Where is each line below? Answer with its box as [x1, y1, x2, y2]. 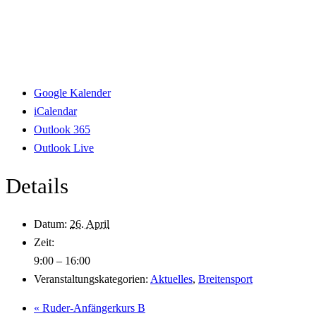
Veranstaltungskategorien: [34, 272, 148, 285]
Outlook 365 [34, 123, 90, 136]
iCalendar [34, 105, 77, 118]
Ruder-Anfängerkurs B [39, 302, 145, 315]
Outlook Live [34, 142, 94, 154]
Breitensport [198, 272, 253, 285]
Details [6, 173, 68, 198]
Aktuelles [150, 272, 193, 285]
